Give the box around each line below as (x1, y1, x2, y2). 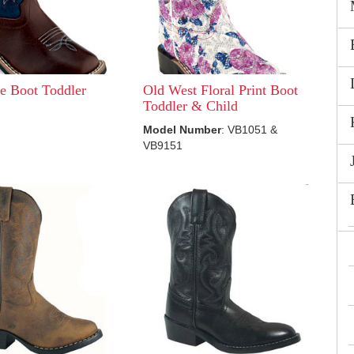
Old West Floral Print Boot (142, 82, 298, 98)
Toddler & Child (142, 98, 238, 114)
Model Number (142, 123, 221, 136)
